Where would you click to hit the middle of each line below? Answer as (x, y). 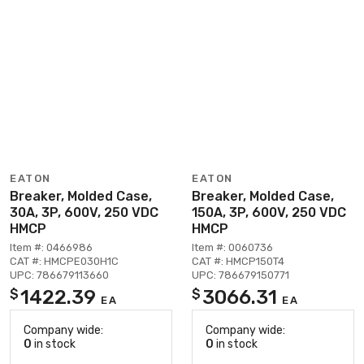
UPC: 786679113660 (59, 275)
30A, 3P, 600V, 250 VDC (84, 212)
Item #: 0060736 (232, 247)
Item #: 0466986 (51, 247)
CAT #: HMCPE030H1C (64, 261)
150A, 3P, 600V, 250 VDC (269, 212)
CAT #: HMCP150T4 (238, 261)
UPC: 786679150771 (240, 275)
